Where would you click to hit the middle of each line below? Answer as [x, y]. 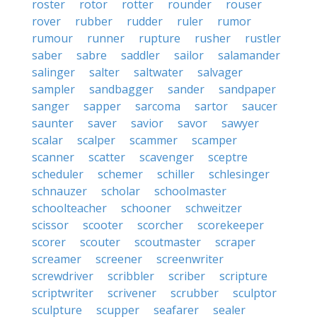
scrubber [195, 293]
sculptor [255, 293]
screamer [57, 259]
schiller [176, 174]
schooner [146, 208]
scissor [50, 225]
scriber [187, 276]
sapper [102, 106]
